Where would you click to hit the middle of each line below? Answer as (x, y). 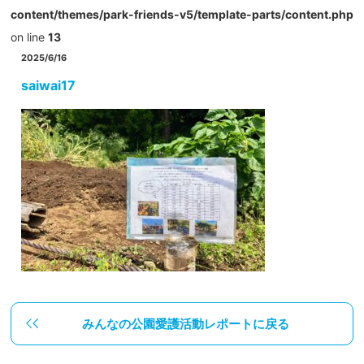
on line (29, 37)
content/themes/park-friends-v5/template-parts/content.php (182, 14)
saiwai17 (48, 85)
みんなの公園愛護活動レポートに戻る (185, 324)
